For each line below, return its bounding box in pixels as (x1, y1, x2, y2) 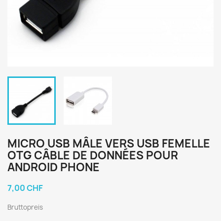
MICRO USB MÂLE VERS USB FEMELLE (7, 136, 210, 151)
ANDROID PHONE (7, 160, 100, 175)
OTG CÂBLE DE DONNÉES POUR (7, 148, 178, 163)
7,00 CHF (7, 183, 43, 193)
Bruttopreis (7, 203, 43, 212)
